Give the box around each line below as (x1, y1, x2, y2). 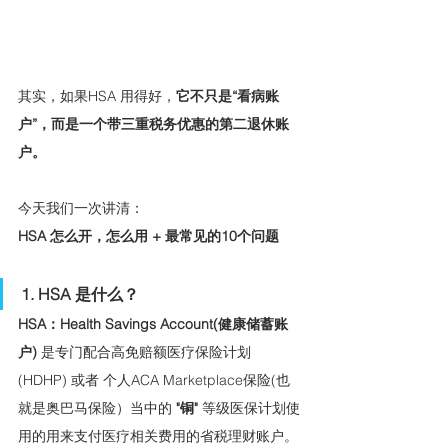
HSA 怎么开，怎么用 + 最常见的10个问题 (18, 226, 279, 245)
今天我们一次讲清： (18, 198, 144, 217)
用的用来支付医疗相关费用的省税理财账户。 (18, 426, 298, 445)
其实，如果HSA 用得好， (18, 86, 176, 105)
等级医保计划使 (202, 398, 300, 417)
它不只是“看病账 (176, 86, 279, 105)
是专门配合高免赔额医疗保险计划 (41, 342, 251, 361)
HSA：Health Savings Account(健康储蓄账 (18, 314, 288, 333)
